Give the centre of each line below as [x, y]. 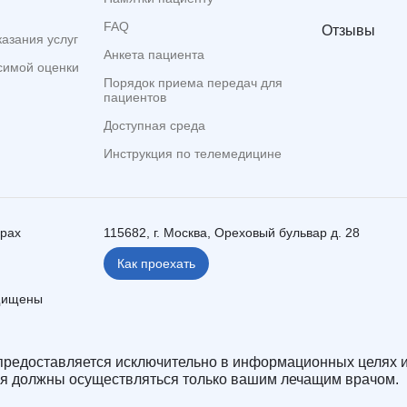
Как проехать [156, 264]
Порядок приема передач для [193, 83]
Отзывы [348, 31]
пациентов [135, 98]
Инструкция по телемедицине [193, 154]
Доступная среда [154, 126]
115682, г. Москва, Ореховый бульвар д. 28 [232, 233]
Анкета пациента [154, 55]
